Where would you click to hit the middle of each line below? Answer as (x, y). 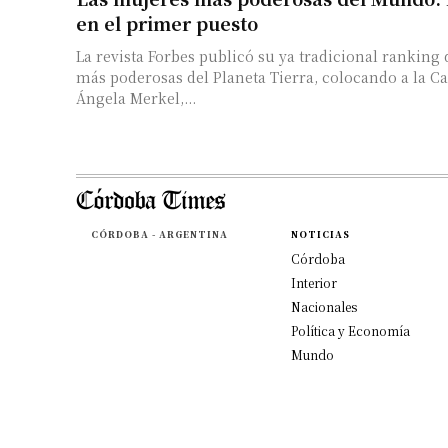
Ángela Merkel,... (136, 97)
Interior (313, 282)
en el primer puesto (167, 22)
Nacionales (323, 306)
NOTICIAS (320, 234)
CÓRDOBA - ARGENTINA (159, 234)
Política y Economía (350, 330)
